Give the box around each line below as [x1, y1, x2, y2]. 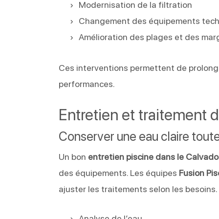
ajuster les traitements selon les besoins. [59, 183, 218, 194]
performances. [59, 78, 115, 89]
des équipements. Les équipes [59, 167, 179, 178]
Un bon [59, 151, 88, 162]
